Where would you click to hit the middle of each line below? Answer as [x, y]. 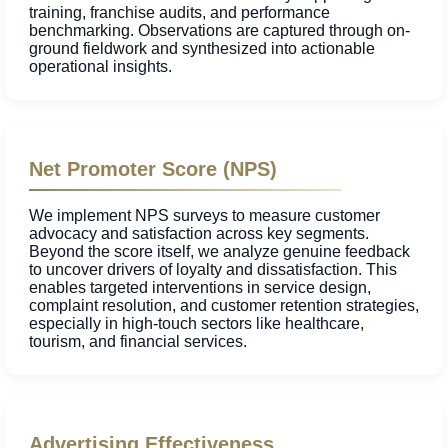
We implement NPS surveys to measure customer [204, 216]
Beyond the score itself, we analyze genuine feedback [219, 252]
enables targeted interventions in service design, [200, 288]
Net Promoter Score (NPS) [153, 169]
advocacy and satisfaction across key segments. [199, 234]
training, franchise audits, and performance [179, 13]
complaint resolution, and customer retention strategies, [224, 306]
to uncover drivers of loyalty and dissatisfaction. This [213, 270]
